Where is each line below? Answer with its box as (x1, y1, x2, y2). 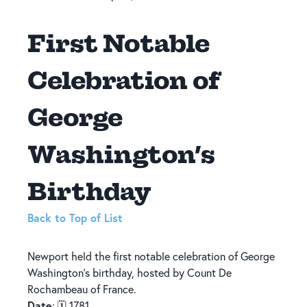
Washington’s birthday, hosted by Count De (27, 266, 232, 280)
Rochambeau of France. (27, 282, 136, 297)
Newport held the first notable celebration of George (27, 249, 275, 264)
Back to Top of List (27, 210, 123, 225)
